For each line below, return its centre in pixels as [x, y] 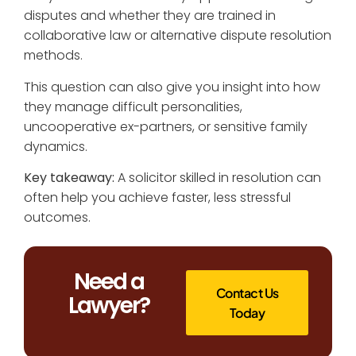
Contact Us [247, 293]
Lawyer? [109, 306]
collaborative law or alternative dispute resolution [178, 36]
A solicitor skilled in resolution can [218, 177]
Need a [109, 282]
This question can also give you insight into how [172, 87]
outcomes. [57, 217]
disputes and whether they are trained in [150, 16]
